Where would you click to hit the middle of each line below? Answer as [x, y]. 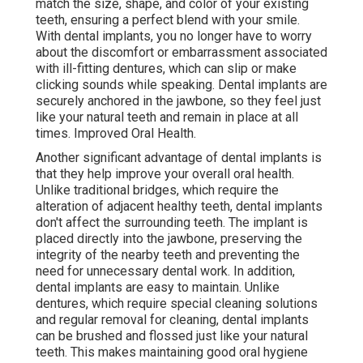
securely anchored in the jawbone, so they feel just [178, 101]
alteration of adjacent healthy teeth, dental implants [179, 207]
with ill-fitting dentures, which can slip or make [166, 69]
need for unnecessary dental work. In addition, [165, 271]
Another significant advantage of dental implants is [179, 158]
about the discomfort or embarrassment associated [181, 53]
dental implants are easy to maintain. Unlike [158, 288]
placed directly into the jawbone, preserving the [169, 239]
